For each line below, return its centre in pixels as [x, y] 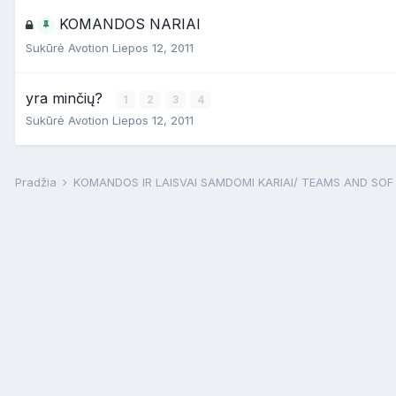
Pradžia [38, 182]
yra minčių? [66, 98]
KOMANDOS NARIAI [130, 24]
